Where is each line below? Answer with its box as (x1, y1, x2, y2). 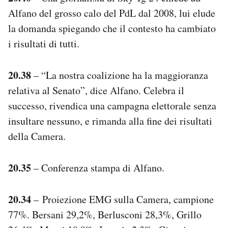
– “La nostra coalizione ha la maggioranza (31, 68, 208, 82)
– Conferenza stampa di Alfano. (31, 160, 164, 175)
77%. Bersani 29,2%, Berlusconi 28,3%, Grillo (8, 207, 202, 221)
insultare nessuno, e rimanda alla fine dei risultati (8, 113, 212, 128)
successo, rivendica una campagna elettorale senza (8, 98, 216, 112)
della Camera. (8, 129, 66, 143)
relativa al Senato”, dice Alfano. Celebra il (8, 83, 184, 97)
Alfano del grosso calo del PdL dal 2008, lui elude (8, 6, 215, 20)
